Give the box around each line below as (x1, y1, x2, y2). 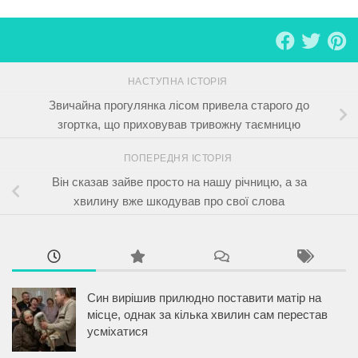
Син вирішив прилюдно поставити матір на (87, 291, 321, 305)
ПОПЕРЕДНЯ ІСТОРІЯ (123, 152, 235, 164)
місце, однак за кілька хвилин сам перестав (87, 308, 328, 322)
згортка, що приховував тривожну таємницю (58, 117, 300, 131)
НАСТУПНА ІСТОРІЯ (127, 76, 231, 88)
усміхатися (87, 324, 148, 339)
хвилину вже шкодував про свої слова (74, 193, 284, 208)
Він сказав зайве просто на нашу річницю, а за (51, 174, 307, 189)
